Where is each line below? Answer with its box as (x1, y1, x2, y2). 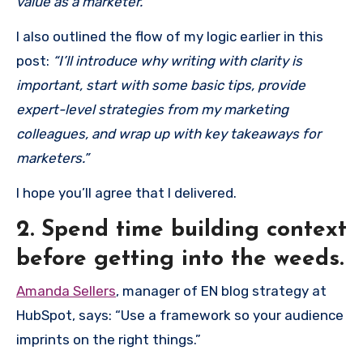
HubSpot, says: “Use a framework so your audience (16, 307, 344, 323)
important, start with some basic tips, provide (16, 76, 305, 93)
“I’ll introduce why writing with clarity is (53, 52, 302, 69)
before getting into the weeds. (16, 247, 344, 271)
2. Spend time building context (16, 218, 347, 241)
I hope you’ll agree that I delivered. (16, 184, 237, 201)
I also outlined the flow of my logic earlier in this (16, 28, 323, 45)
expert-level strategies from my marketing (16, 100, 288, 117)
